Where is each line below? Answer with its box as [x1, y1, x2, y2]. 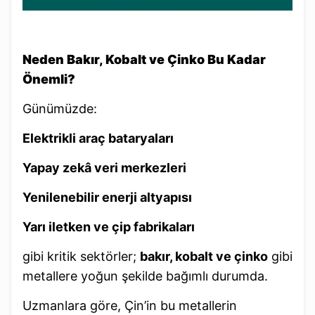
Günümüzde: [22, 101, 97, 116]
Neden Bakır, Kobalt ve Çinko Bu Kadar [22, 51, 266, 67]
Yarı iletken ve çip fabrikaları [22, 219, 195, 234]
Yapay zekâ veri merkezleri [22, 160, 186, 175]
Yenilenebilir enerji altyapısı [22, 189, 192, 205]
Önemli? [22, 71, 75, 86]
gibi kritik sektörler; [22, 248, 140, 264]
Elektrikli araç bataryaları [22, 130, 174, 146]
